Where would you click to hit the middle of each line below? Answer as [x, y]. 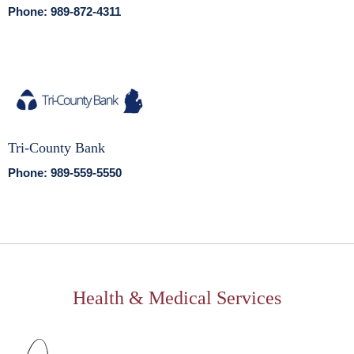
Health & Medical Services [177, 298]
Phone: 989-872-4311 [64, 12]
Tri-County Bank [56, 147]
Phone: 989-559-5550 [65, 172]
